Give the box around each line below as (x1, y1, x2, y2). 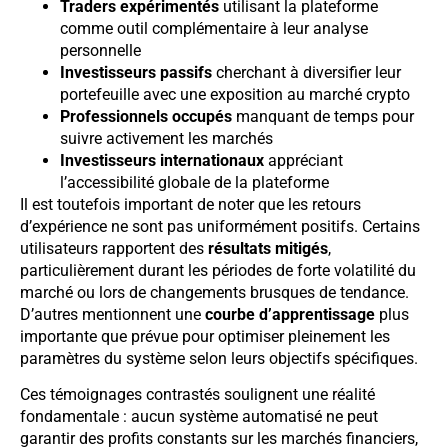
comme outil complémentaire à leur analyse (60, 18, 368, 38)
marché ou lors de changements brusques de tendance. (20, 282, 409, 302)
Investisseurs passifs (60, 62, 212, 82)
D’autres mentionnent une (20, 304, 205, 324)
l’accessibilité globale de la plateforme (60, 172, 329, 192)
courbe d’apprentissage (205, 304, 375, 324)
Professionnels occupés (60, 106, 232, 126)
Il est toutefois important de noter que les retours (20, 194, 361, 214)
